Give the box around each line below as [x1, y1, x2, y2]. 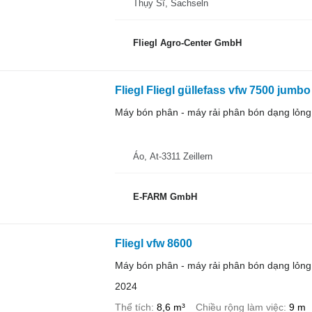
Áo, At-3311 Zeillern [132, 151, 213, 162]
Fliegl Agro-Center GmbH [132, 38, 242, 49]
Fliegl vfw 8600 [114, 237, 192, 250]
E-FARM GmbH [132, 191, 197, 202]
